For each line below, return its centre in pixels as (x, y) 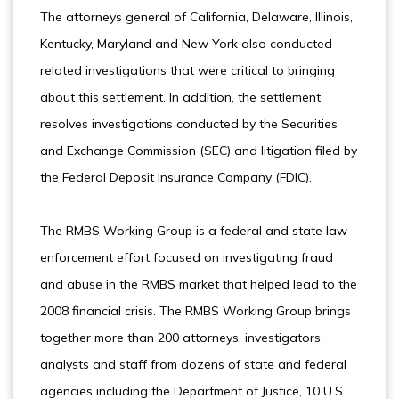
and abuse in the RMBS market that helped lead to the (199, 284)
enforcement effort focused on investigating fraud (187, 257)
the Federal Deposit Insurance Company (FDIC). (176, 177)
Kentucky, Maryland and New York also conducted (186, 44)
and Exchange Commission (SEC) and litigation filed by (199, 151)
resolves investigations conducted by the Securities (189, 124)
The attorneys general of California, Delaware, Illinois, (196, 17)
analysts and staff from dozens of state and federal (193, 364)
